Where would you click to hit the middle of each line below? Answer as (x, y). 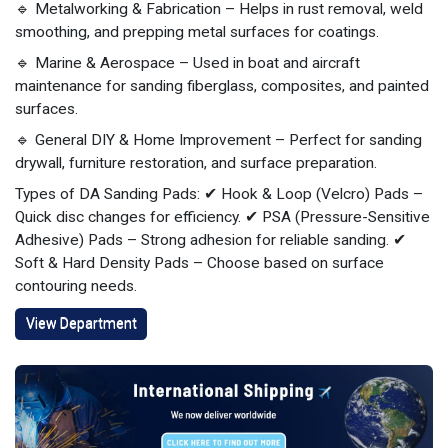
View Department (81, 323)
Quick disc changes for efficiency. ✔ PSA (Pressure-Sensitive (222, 217)
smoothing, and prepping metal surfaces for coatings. (197, 32)
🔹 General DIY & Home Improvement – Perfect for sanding (218, 140)
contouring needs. (76, 286)
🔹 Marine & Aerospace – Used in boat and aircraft (187, 63)
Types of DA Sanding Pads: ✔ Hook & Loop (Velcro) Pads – (219, 194)
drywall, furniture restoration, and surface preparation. (196, 163)
